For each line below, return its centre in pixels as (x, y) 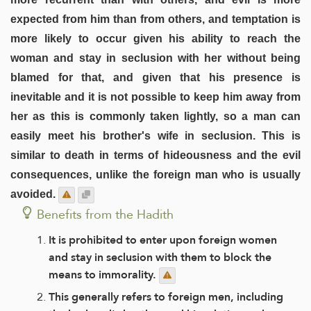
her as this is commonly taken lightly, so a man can (155, 116)
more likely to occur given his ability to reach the (155, 38)
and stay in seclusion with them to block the (160, 257)
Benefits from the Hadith (105, 214)
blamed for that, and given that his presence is (155, 77)
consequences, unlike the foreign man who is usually (155, 174)
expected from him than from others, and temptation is (155, 19)
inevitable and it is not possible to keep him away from (155, 96)
